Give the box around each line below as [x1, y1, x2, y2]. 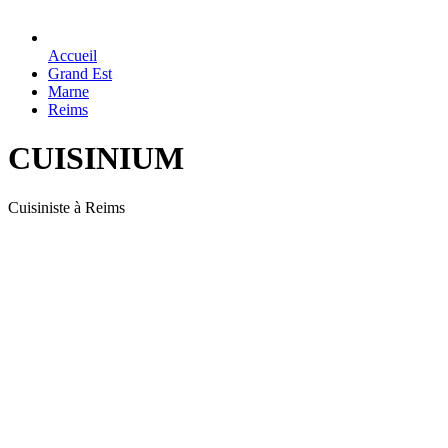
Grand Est [48, 65, 112, 82]
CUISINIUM [8, 140, 184, 177]
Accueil [48, 47, 97, 64]
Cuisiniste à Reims [8, 198, 125, 216]
